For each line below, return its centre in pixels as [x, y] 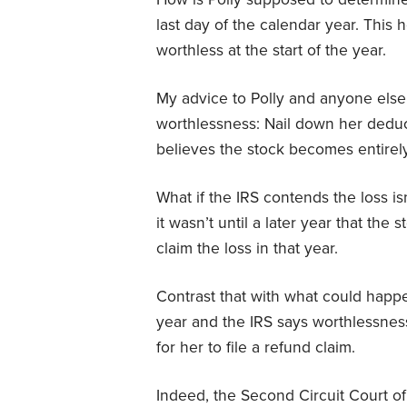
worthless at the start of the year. [271, 50]
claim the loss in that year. [247, 248]
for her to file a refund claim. [256, 347]
